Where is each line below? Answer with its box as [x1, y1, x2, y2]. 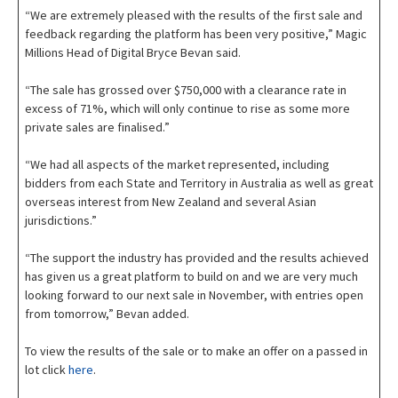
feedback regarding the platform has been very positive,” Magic [25, 26, 367, 43]
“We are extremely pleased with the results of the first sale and [25, 7, 362, 24]
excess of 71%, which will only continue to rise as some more [25, 100, 350, 117]
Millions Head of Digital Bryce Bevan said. [25, 44, 241, 61]
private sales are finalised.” [25, 119, 170, 136]
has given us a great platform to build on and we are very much [25, 268, 358, 285]
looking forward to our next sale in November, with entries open [25, 287, 363, 304]
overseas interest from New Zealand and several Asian [25, 194, 316, 211]
